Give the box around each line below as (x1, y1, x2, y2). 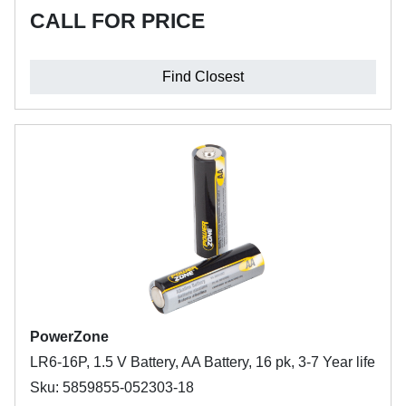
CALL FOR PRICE (30, 9, 205, 33)
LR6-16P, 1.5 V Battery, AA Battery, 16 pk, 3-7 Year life (30, 354, 375, 370)
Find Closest (162, 69, 244, 84)
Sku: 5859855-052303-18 (30, 380, 194, 395)
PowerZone (30, 329, 109, 344)
